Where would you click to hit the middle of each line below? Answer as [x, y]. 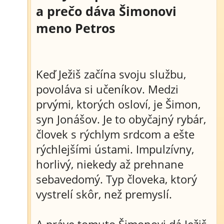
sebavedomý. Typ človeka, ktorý [116, 179]
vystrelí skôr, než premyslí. [104, 194]
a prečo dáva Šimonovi [106, 11]
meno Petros [75, 28]
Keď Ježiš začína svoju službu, [111, 74]
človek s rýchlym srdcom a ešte [115, 134]
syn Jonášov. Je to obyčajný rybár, [121, 119]
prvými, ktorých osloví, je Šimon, [118, 104]
